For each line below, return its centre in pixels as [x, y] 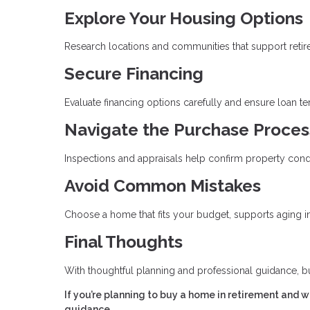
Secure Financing [134, 74]
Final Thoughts [124, 241]
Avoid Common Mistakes [163, 185]
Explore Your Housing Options [184, 18]
